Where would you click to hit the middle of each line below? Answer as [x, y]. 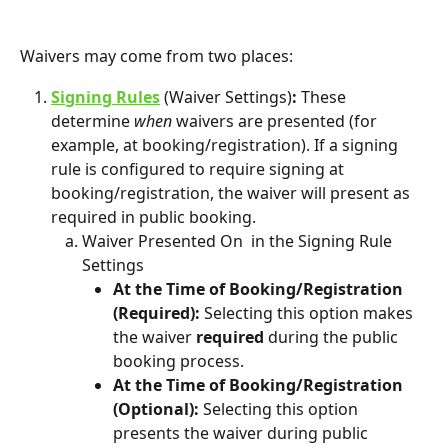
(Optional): [158, 408]
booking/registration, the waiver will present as [232, 192]
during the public [333, 336]
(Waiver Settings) [226, 96]
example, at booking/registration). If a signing [226, 144]
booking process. [180, 360]
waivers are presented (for [276, 120]
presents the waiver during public [242, 432]
